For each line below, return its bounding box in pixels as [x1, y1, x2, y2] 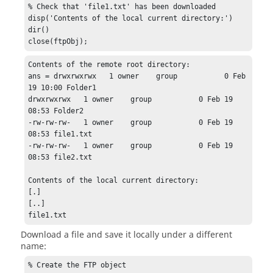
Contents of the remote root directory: [28, 60, 191, 69]
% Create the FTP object [28, 261, 127, 269]
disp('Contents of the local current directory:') [28, 14, 233, 23]
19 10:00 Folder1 [28, 83, 97, 92]
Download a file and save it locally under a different [21, 228, 232, 241]
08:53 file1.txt [28, 129, 93, 138]
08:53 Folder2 [28, 106, 84, 115]
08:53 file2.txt [28, 152, 93, 161]
